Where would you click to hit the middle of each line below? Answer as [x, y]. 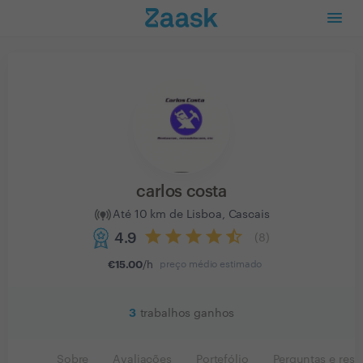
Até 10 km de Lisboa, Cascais [191, 214]
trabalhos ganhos [187, 314]
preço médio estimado [211, 264]
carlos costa [181, 192]
